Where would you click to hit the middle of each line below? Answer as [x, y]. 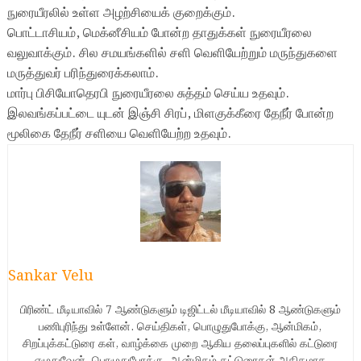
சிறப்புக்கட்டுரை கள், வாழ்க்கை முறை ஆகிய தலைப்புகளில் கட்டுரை [180, 344]
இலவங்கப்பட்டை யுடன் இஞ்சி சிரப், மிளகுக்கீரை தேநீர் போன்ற [170, 114]
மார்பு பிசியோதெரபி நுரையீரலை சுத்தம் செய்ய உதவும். [148, 94]
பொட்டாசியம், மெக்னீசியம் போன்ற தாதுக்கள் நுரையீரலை [159, 33]
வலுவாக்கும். [43, 54]
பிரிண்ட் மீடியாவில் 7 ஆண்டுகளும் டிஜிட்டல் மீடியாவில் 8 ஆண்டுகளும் [180, 310]
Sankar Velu [50, 276]
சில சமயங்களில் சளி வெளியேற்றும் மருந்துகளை [208, 54]
